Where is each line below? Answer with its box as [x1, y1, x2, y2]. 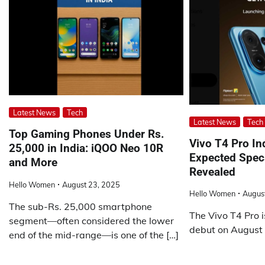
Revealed [189, 164, 235, 179]
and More [9, 155, 57, 169]
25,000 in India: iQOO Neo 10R [9, 141, 163, 155]
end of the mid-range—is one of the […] [9, 228, 179, 241]
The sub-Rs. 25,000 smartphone [9, 200, 152, 212]
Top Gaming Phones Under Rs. [9, 127, 164, 141]
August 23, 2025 [62, 179, 120, 189]
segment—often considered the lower [9, 214, 174, 227]
